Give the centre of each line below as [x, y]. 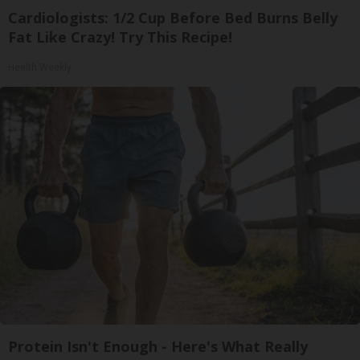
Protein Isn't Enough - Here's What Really [158, 346]
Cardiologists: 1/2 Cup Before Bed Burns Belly [173, 17]
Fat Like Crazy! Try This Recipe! [120, 37]
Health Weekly [40, 67]
